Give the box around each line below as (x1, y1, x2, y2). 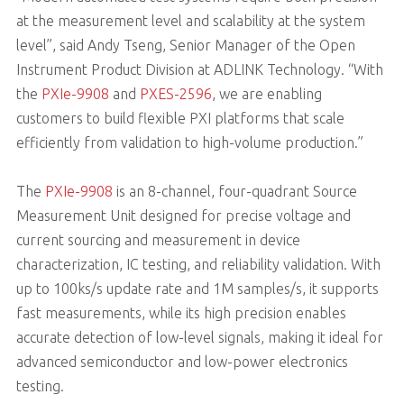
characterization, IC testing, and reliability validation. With (15, 255, 381, 272)
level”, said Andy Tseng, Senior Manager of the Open (15, 36, 355, 53)
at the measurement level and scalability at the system (15, 12, 365, 29)
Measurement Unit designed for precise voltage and (15, 207, 351, 224)
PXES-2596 (139, 85, 212, 102)
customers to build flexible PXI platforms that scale (15, 109, 344, 126)
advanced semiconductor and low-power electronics (15, 353, 348, 370)
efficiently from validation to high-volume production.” (15, 133, 363, 151)
